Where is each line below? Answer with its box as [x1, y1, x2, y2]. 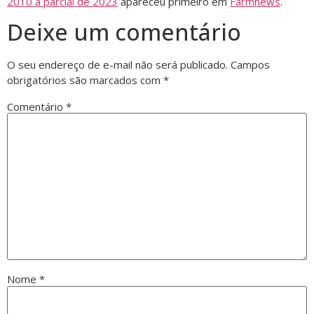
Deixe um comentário [7, 16, 241, 47]
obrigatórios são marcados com [7, 72, 163, 87]
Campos [231, 57, 270, 71]
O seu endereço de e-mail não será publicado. [7, 57, 228, 71]
